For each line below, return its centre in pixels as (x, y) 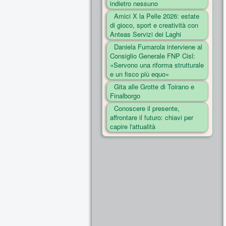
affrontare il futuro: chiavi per (152, 117)
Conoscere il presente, (147, 108)
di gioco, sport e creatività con (154, 25)
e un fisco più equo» (139, 74)
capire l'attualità (133, 126)
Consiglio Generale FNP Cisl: (153, 56)
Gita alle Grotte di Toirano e (154, 87)
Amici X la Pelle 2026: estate (157, 16)
